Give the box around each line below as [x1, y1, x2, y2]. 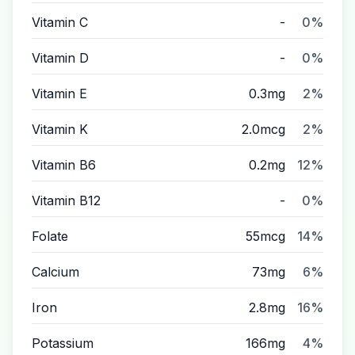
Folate [32, 228, 68, 244]
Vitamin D [32, 50, 89, 66]
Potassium [32, 335, 94, 351]
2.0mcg [242, 121, 285, 137]
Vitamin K [32, 121, 88, 137]
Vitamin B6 [32, 157, 96, 173]
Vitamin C [32, 14, 88, 30]
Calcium [32, 264, 79, 280]
